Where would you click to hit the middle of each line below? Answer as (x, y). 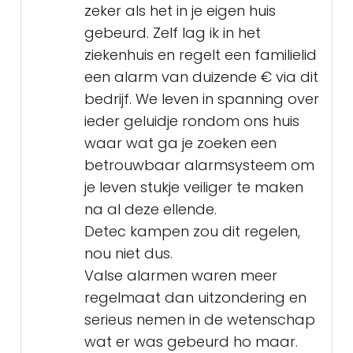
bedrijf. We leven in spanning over (202, 99)
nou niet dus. (128, 254)
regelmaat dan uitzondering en (195, 298)
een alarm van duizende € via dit (201, 77)
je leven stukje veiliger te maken (194, 188)
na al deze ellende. (150, 210)
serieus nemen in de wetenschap (200, 320)
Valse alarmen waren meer (181, 276)
